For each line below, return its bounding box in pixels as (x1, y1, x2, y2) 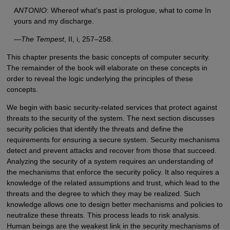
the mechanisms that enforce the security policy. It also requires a (6, 168, 219, 177)
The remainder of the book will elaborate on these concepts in (6, 64, 207, 72)
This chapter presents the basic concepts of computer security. (6, 53, 210, 62)
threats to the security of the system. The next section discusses (6, 114, 215, 123)
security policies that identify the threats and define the (6, 125, 183, 133)
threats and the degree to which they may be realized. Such (6, 189, 200, 198)
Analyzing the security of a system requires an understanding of (6, 157, 213, 166)
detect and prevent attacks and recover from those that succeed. (6, 146, 217, 155)
